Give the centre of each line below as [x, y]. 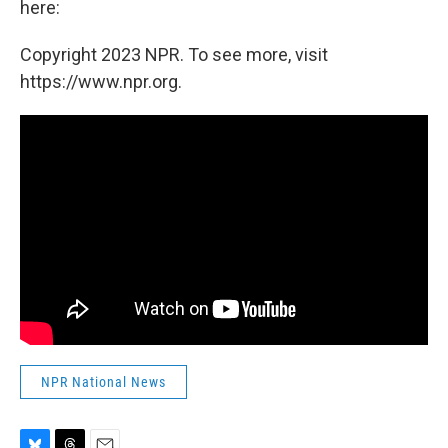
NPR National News [103, 381]
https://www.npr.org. [101, 81]
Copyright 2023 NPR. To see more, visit [174, 54]
